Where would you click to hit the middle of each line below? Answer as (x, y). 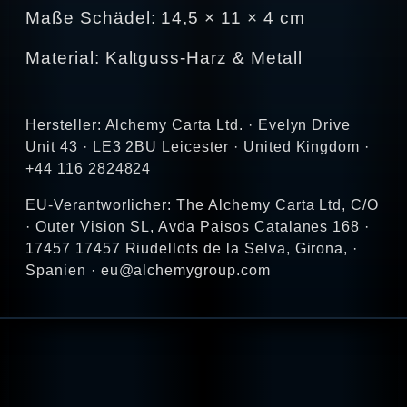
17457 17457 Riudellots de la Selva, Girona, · (192, 248)
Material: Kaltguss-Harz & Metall (164, 57)
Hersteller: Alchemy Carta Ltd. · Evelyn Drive (189, 124)
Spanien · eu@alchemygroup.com (148, 270)
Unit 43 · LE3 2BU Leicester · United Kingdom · (198, 146)
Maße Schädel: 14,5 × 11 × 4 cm (168, 17)
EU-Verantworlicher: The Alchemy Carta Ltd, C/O (203, 204)
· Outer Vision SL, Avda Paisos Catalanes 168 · (198, 226)
